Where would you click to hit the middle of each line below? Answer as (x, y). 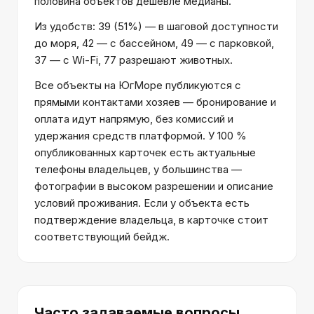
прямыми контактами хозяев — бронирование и (155, 102)
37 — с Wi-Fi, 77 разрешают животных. (134, 60)
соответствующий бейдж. (102, 237)
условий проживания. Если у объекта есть (142, 203)
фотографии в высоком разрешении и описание (154, 186)
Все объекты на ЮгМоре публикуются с (138, 85)
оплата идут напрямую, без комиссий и (134, 119)
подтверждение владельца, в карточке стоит (151, 220)
